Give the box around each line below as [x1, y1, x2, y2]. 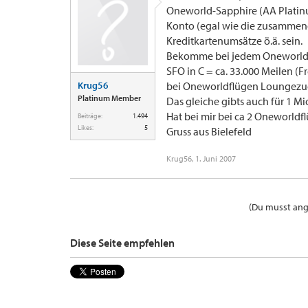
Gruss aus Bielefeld [166, 124, 252, 138]
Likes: [78, 123, 93, 132]
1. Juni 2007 [195, 153, 236, 164]
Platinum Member [78, 93, 141, 103]
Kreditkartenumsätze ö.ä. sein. [166, 34, 302, 47]
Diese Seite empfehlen [70, 236, 175, 250]
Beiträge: [78, 111, 102, 120]
